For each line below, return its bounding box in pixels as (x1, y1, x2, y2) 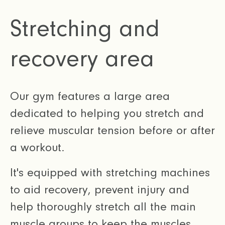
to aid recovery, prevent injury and (10, 182, 189, 196)
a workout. (10, 140, 64, 154)
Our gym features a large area (10, 89, 170, 103)
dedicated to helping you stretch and (10, 106, 204, 120)
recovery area (10, 45, 154, 72)
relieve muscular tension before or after (10, 123, 215, 137)
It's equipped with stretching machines (10, 165, 210, 179)
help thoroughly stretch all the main (10, 199, 196, 213)
